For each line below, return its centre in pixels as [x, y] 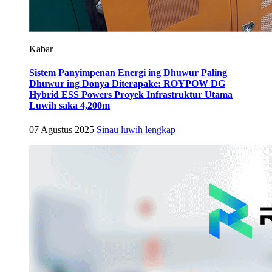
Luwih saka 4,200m [70, 106]
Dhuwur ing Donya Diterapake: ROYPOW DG [127, 84]
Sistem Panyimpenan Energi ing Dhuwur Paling [128, 73]
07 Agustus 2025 [62, 129]
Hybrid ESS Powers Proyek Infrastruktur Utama [131, 95]
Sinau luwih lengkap [136, 129]
